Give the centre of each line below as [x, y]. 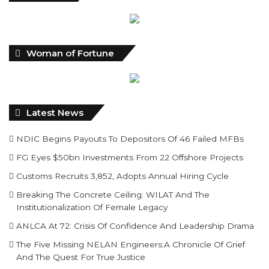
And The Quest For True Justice [81, 256]
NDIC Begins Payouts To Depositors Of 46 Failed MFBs [130, 138]
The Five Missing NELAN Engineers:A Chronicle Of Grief [131, 244]
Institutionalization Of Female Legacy [92, 207]
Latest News [55, 112]
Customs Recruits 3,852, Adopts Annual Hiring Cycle [122, 175]
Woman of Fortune [70, 53]
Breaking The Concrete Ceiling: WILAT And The [113, 194]
